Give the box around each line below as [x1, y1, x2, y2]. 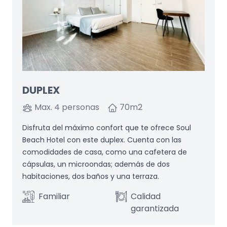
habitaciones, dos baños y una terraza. [22, 171, 159, 181]
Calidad [131, 191, 161, 202]
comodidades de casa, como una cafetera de [22, 147, 187, 157]
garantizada [131, 203, 179, 214]
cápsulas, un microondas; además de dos [22, 159, 170, 169]
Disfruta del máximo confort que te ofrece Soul [22, 123, 191, 133]
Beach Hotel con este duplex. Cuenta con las [22, 135, 181, 145]
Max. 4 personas [32, 101, 99, 113]
